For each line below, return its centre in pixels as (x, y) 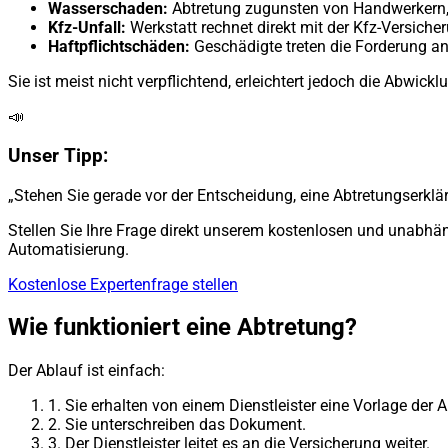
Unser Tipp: (58, 155)
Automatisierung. (68, 249)
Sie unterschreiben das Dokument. (185, 425)
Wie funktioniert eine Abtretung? (182, 327)
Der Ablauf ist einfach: (86, 371)
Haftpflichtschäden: (119, 47)
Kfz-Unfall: (87, 28)
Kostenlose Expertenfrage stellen (123, 284)
